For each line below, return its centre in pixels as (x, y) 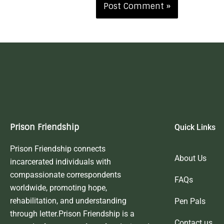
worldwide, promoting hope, (58, 187)
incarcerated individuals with (60, 161)
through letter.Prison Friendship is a (72, 213)
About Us (190, 158)
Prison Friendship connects (58, 148)
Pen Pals (190, 201)
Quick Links (195, 127)
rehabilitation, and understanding (68, 200)
